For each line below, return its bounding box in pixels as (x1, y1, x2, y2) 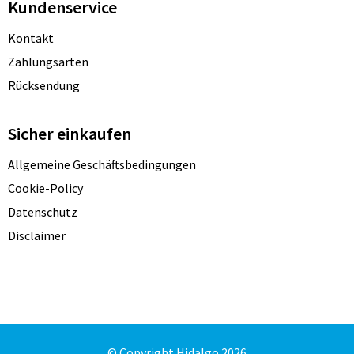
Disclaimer (7, 228, 66, 244)
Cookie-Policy (7, 180, 83, 197)
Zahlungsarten (7, 54, 88, 70)
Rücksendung (7, 77, 80, 94)
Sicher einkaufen (7, 122, 131, 145)
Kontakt (7, 30, 54, 47)
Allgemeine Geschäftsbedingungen (7, 156, 196, 173)
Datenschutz (7, 204, 77, 220)
